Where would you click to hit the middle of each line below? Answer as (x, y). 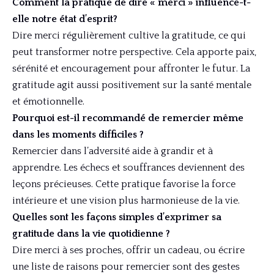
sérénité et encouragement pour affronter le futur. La (131, 69)
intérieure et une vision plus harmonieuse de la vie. (126, 201)
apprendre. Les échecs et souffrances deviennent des (128, 168)
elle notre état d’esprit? (65, 19)
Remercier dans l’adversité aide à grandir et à (113, 151)
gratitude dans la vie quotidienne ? (91, 234)
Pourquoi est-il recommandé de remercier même (128, 118)
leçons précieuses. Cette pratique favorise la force (124, 184)
